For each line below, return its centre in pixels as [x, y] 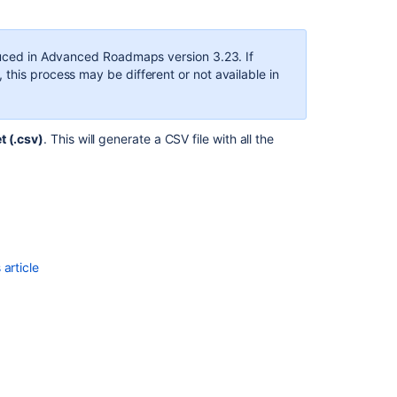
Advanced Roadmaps [102, 56]
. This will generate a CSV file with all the [159, 139]
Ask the [360, 252]
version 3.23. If [209, 56]
